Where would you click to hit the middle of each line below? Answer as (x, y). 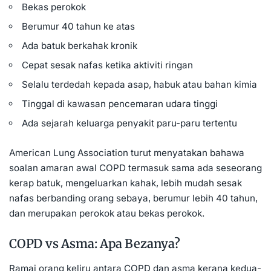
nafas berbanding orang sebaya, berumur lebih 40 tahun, (133, 198)
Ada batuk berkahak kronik (80, 45)
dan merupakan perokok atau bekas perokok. (107, 213)
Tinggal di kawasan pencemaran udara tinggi (120, 103)
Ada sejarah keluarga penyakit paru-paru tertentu (130, 123)
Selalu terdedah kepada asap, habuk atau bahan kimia (140, 84)
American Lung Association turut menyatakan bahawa (127, 152)
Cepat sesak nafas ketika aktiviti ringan (108, 65)
